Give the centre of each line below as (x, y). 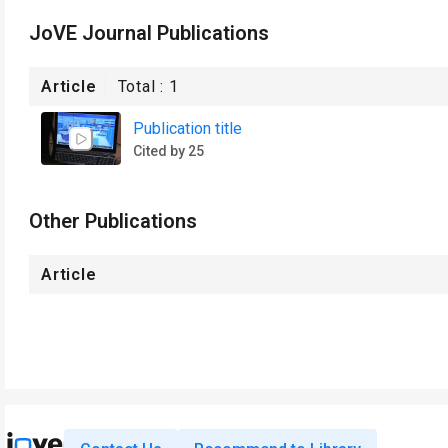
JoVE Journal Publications (149, 33)
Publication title (187, 128)
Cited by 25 (168, 150)
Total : (143, 86)
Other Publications (113, 221)
